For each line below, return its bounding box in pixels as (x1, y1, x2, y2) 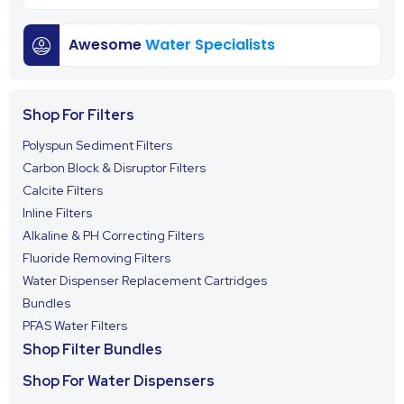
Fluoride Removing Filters (23, 250, 170, 266)
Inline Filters (23, 205, 92, 221)
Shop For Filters (23, 106, 134, 124)
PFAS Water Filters (23, 317, 127, 334)
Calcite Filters (23, 182, 103, 198)
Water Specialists (145, 34, 275, 55)
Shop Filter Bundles (23, 340, 162, 359)
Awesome (69, 34, 145, 55)
